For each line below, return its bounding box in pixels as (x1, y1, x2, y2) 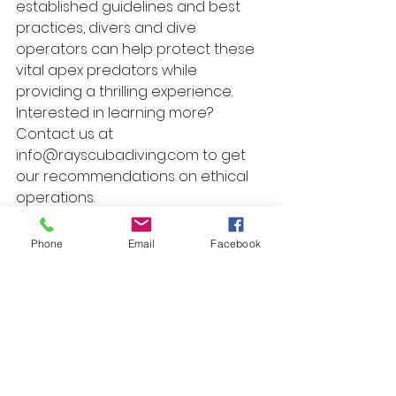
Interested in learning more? (16, 102, 217, 123)
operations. (16, 187, 95, 208)
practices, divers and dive (16, 17, 200, 38)
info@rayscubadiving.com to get (16, 144, 249, 165)
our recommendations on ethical (16, 165, 252, 187)
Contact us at (16, 123, 117, 144)
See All (241, 368, 283, 386)
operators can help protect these (16, 38, 258, 59)
